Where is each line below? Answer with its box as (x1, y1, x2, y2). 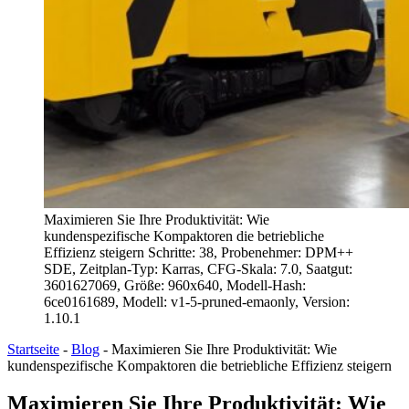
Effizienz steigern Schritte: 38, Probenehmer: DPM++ (44, 244, 353, 260)
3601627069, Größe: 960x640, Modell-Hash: (44, 277, 306, 293)
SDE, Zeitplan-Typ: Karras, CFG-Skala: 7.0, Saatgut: (44, 260, 352, 277)
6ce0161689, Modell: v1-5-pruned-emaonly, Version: (44, 293, 350, 309)
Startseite (7, 341, 59, 357)
